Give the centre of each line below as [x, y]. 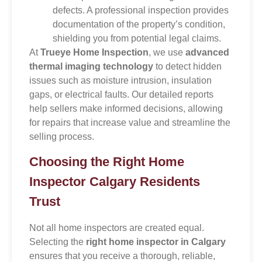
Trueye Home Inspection [94, 52]
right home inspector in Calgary [156, 242]
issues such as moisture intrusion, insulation [120, 80]
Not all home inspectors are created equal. [117, 228]
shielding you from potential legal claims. [137, 38]
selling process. [62, 136]
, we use [167, 52]
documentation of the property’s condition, [139, 24]
